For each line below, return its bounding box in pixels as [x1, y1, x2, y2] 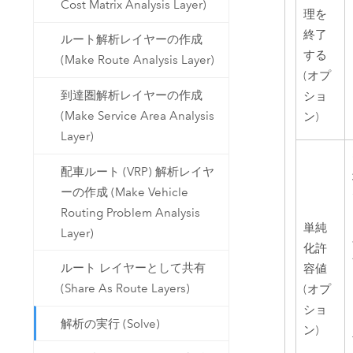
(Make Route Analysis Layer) [61, 53, 215, 68]
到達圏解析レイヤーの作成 [61, 87, 203, 102]
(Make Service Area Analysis [61, 108, 215, 123]
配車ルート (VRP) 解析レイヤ [61, 164, 215, 179]
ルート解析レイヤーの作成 [61, 32, 203, 47]
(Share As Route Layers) [61, 281, 191, 296]
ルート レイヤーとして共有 [61, 261, 206, 276]
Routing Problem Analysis [61, 205, 201, 220]
